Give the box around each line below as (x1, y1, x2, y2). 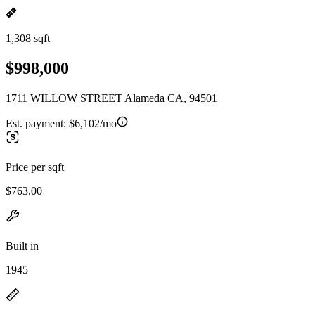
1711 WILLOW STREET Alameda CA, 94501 (6, 91, 217, 104)
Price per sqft (6, 160, 64, 173)
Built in (6, 239, 39, 252)
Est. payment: (6, 117, 69, 129)
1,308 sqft (6, 32, 50, 44)
